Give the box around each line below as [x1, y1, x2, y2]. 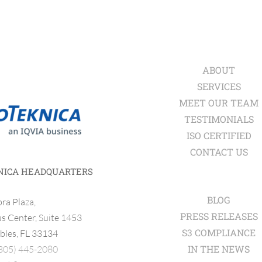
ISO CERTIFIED [186, 129, 251, 142]
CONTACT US [189, 146, 248, 158]
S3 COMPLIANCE [182, 226, 256, 239]
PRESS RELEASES [180, 210, 258, 223]
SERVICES [196, 80, 241, 93]
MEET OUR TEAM [179, 96, 258, 109]
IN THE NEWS [188, 243, 250, 256]
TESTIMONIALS [184, 113, 254, 126]
